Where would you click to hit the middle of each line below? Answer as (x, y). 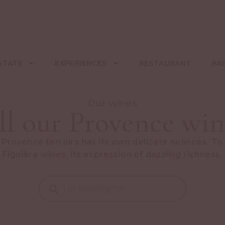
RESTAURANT (165, 63)
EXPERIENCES (81, 63)
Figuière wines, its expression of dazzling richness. (113, 154)
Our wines (113, 103)
